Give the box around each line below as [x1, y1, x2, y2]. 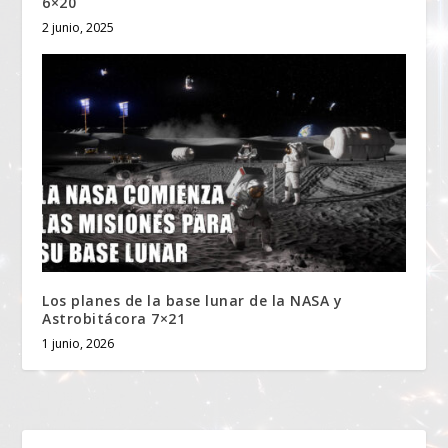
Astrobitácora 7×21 [42, 308, 186, 328]
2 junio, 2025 [42, 18, 115, 36]
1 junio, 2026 [42, 334, 115, 352]
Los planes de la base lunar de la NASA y [42, 290, 343, 310]
